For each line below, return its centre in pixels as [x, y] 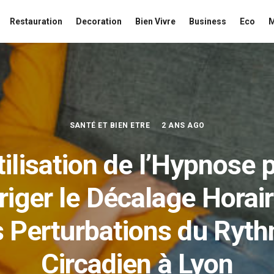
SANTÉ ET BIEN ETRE [110, 125]
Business [208, 21]
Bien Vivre [155, 21]
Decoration [99, 21]
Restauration [36, 21]
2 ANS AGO [183, 125]
